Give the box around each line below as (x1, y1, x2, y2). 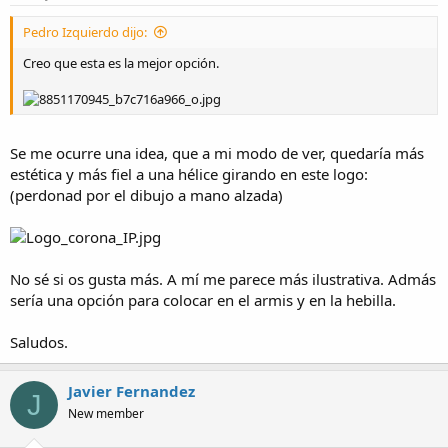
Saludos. (10, 332, 68, 353)
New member (68, 405, 144, 423)
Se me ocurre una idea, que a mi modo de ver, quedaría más (10, 143, 424, 164)
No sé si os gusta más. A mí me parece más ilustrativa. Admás (10, 269, 436, 290)
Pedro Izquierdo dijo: (23, 22, 147, 41)
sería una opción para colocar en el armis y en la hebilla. (10, 290, 396, 311)
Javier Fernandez (68, 381, 195, 402)
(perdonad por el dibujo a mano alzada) (10, 185, 283, 206)
